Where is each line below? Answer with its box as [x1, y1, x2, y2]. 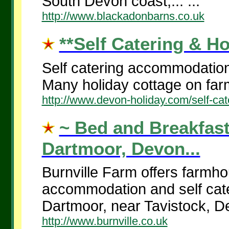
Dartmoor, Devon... [41, 139, 200, 158]
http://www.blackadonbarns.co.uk [41, 10, 204, 22]
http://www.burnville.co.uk [41, 215, 168, 227]
